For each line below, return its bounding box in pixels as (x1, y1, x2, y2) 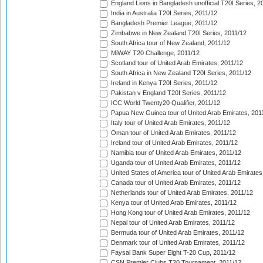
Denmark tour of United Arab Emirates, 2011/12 (109, 239, 245, 247)
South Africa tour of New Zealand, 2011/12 (109, 39, 230, 47)
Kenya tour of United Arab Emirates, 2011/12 (109, 199, 237, 207)
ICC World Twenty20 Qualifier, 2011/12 (109, 99, 220, 107)
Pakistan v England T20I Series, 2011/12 (109, 89, 226, 97)
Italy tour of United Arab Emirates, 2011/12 (109, 119, 230, 127)
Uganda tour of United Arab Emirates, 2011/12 (109, 159, 241, 167)
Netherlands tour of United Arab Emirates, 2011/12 (109, 189, 253, 197)
